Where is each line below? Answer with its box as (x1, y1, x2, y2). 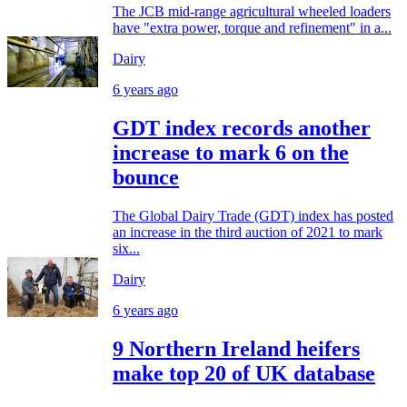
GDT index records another (113, 115, 371, 140)
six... (113, 240, 140, 256)
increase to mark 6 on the (113, 140, 349, 164)
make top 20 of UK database (113, 361, 375, 385)
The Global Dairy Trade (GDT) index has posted (113, 207, 393, 223)
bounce (113, 164, 179, 189)
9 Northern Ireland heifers (113, 336, 360, 361)
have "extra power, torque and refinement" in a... (113, 20, 392, 35)
